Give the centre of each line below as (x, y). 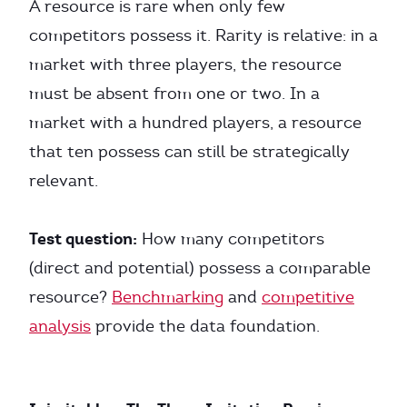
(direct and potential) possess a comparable (200, 268)
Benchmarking (168, 297)
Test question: (83, 238)
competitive (308, 297)
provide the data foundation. (205, 326)
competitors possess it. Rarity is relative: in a (203, 35)
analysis (60, 326)
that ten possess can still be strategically (189, 152)
